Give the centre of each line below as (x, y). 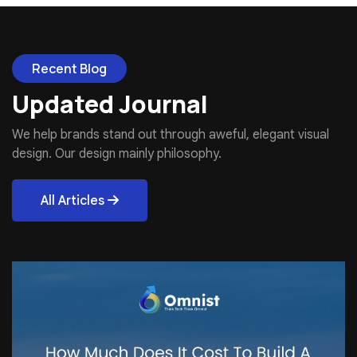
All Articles (74, 200)
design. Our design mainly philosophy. (117, 153)
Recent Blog (69, 68)
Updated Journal (110, 104)
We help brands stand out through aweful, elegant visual (171, 134)
